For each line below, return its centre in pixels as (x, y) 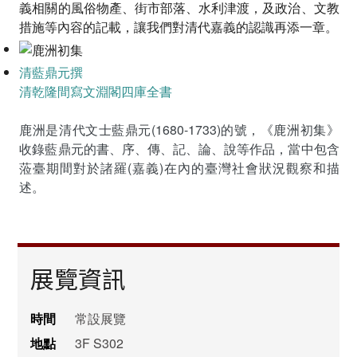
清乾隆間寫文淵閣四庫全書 (96, 92)
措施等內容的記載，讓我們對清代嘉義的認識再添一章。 (179, 26)
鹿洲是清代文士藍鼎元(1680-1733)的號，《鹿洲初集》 (179, 130)
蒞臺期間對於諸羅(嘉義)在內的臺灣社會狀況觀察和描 (179, 168)
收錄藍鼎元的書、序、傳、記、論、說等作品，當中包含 (179, 149)
